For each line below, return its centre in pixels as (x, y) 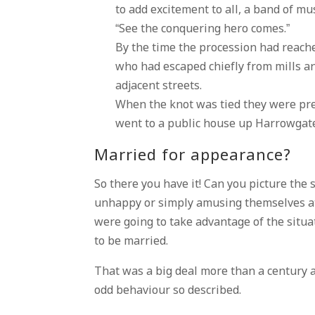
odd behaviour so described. (168, 291)
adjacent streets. (159, 86)
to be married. (131, 242)
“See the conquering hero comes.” (203, 29)
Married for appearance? (193, 156)
